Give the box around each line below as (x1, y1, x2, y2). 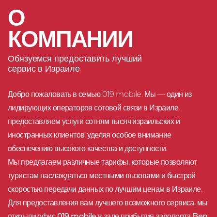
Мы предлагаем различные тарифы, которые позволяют (8, 157, 197, 167)
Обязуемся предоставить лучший (8, 53, 142, 64)
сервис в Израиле (8, 63, 80, 74)
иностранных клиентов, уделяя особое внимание (8, 130, 171, 139)
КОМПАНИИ (8, 25, 133, 53)
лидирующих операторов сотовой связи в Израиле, (8, 103, 180, 112)
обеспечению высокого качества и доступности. (8, 143, 167, 153)
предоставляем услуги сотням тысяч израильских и (8, 116, 180, 126)
